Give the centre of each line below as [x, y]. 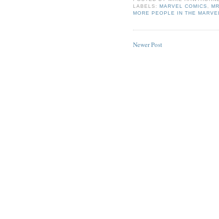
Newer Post [148, 44]
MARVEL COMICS [184, 6]
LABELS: [146, 6]
